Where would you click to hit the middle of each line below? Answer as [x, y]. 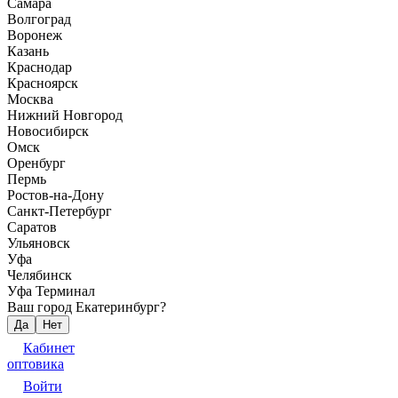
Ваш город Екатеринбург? [87, 307]
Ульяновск [39, 243]
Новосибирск [48, 131]
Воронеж [35, 35]
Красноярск [43, 83]
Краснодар [40, 67]
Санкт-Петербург [60, 211]
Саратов [32, 227]
